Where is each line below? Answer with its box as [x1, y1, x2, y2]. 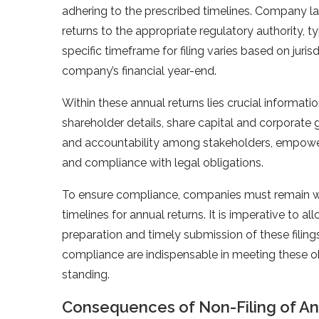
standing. [62, 267, 110, 281]
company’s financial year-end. [62, 63, 216, 78]
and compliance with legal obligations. [62, 155, 263, 169]
